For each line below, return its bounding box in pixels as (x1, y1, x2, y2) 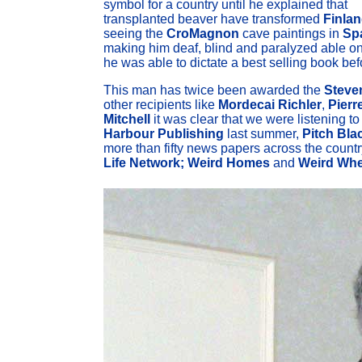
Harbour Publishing (103, 127, 224, 141)
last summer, (224, 127, 302, 141)
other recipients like (103, 98, 218, 112)
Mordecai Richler (218, 98, 322, 112)
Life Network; (103, 156, 184, 170)
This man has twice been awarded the (103, 83, 324, 97)
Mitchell (103, 112, 150, 126)
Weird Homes (187, 156, 270, 170)
